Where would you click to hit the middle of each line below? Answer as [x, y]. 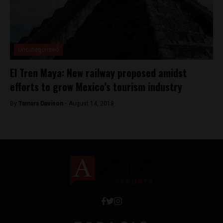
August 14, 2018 [91, 104]
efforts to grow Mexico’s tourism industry [96, 87]
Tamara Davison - [44, 104]
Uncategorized [38, 50]
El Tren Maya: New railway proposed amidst [98, 73]
